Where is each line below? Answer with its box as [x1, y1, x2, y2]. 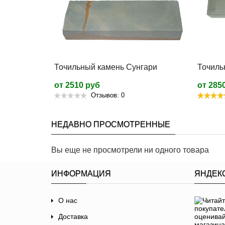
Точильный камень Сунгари [54, 62, 157, 71]
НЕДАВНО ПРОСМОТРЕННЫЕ [51, 120, 170, 129]
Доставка [58, 212, 88, 220]
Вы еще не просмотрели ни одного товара [51, 145, 209, 154]
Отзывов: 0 [91, 91, 125, 99]
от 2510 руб [54, 80, 100, 89]
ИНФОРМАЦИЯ [51, 169, 111, 178]
